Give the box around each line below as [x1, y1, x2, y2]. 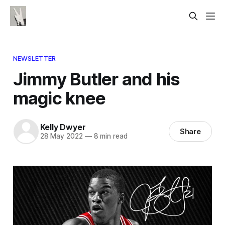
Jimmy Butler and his [13, 68, 180, 89]
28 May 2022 [40, 132, 83, 141]
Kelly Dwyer [40, 122, 86, 133]
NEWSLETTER [13, 54, 56, 62]
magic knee [13, 87, 106, 108]
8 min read [91, 132, 128, 141]
